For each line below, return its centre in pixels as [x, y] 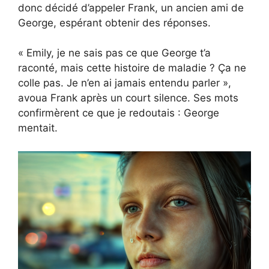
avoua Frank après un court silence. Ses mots [128, 98]
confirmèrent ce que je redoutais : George [119, 113]
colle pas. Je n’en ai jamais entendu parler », [125, 83]
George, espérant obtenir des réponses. [114, 23]
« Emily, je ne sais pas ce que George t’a [114, 53]
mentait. [38, 128]
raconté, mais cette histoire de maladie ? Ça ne [132, 68]
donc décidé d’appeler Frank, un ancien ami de [131, 8]
